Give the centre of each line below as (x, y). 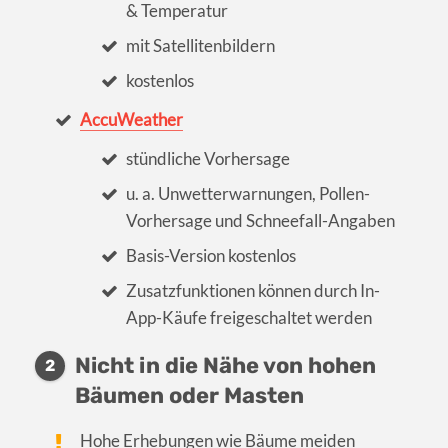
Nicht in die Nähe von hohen (225, 366)
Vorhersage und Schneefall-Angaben (260, 221)
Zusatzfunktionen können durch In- (252, 291)
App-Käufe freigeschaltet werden (248, 318)
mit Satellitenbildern (200, 46)
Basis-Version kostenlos (210, 256)
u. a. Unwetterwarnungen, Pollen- (247, 194)
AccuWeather (132, 120)
